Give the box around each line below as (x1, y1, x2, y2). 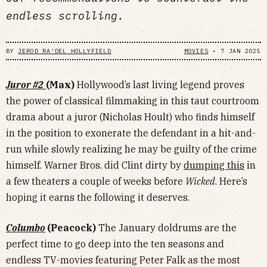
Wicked (185, 175, 215, 188)
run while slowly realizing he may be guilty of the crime (6, 143, 257, 156)
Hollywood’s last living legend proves (77, 79, 244, 91)
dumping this (184, 159, 244, 172)
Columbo (6, 222, 45, 234)
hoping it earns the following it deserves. (6, 191, 192, 204)
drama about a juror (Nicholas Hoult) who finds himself (6, 111, 254, 123)
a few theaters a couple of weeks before (6, 175, 185, 188)
